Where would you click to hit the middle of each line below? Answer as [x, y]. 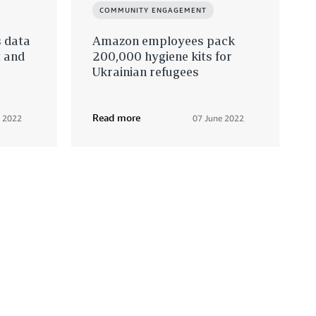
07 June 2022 [218, 119]
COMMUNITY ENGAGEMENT [153, 10]
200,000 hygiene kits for [162, 56]
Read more [116, 118]
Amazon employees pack [164, 41]
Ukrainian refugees [146, 72]
